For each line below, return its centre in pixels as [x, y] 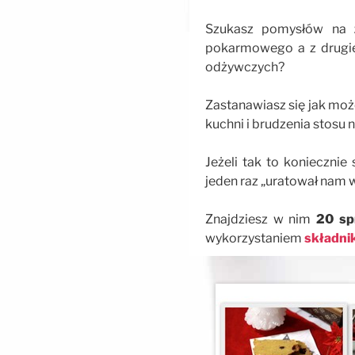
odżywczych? [245, 67]
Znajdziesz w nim [261, 219]
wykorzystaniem [255, 238]
